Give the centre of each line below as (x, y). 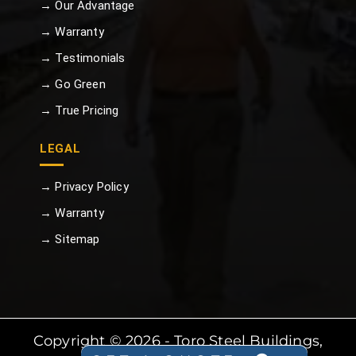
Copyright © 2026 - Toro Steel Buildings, (178, 341)
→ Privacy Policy (84, 186)
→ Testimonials (82, 58)
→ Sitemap (70, 239)
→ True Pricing (79, 110)
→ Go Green (72, 84)
